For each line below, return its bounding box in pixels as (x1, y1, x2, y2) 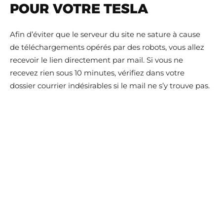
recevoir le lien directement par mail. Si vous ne (10, 55, 183, 65)
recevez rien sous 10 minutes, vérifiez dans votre (10, 68, 184, 77)
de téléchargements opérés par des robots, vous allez (10, 42, 204, 52)
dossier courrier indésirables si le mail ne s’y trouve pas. (10, 81, 210, 90)
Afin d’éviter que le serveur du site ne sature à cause (10, 30, 200, 39)
